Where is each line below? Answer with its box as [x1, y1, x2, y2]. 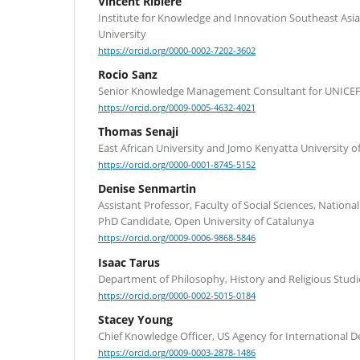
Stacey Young [98, 311, 173, 327]
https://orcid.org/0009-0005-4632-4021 [98, 102, 256, 114]
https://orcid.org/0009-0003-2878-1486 [98, 347, 256, 358]
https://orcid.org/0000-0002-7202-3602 [98, 45, 256, 57]
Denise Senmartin [98, 181, 196, 197]
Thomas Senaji [98, 124, 178, 140]
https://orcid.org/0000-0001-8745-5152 [98, 159, 256, 171]
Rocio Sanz [98, 67, 157, 83]
